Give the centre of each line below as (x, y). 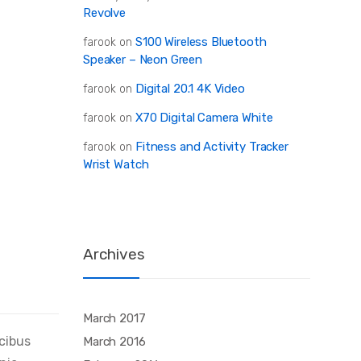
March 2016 (114, 342)
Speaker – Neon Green (143, 59)
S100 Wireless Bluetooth (201, 41)
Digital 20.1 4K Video (190, 88)
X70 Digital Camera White (204, 117)
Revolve (104, 12)
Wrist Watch (116, 164)
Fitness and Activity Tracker (212, 146)
